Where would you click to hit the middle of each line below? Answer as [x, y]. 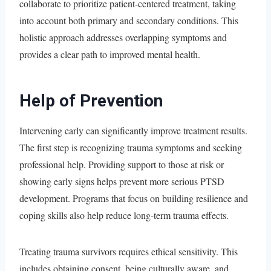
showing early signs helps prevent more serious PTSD [122, 181]
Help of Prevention [91, 100]
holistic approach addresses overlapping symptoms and [123, 37]
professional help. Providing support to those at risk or [122, 164]
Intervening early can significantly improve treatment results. [133, 130]
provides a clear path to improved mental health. [110, 54]
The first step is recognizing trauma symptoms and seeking [131, 147]
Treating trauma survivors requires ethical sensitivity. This [129, 251]
